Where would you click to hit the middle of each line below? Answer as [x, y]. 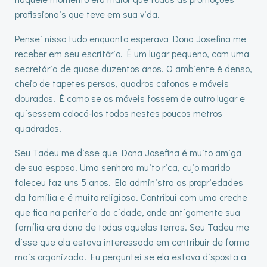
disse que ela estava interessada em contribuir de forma [132, 242]
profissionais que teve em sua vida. [87, 14]
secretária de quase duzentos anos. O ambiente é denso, [133, 68]
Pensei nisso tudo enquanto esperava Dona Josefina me [131, 38]
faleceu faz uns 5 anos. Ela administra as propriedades [129, 182]
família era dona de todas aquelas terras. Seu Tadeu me [132, 227]
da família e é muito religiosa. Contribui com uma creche [131, 197]
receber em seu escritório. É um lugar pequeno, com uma [132, 53]
